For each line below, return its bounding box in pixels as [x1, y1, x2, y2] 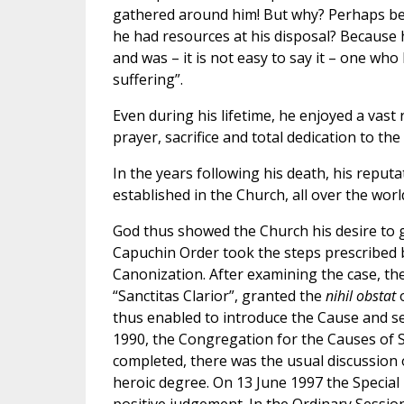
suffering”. [112, 69, 183, 90]
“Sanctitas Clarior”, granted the [112, 286, 326, 307]
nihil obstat [325, 286, 399, 307]
